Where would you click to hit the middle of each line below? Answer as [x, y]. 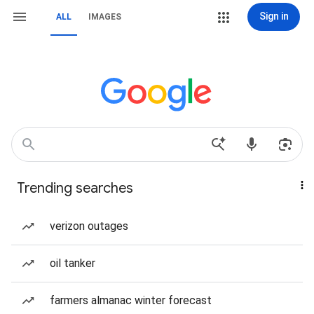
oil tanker [73, 263]
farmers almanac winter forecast [131, 300]
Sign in [274, 16]
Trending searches [75, 188]
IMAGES [105, 17]
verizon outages [89, 226]
